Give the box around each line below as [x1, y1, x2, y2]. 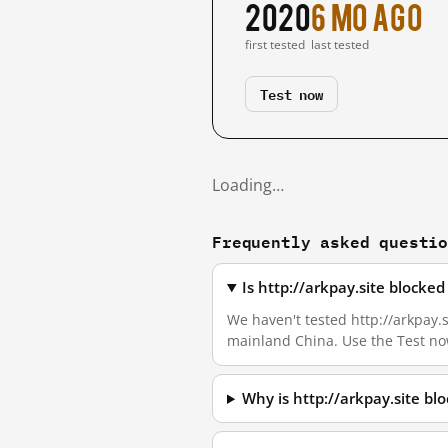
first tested [245, 36, 305, 53]
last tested [311, 36, 370, 53]
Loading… [212, 174, 284, 196]
